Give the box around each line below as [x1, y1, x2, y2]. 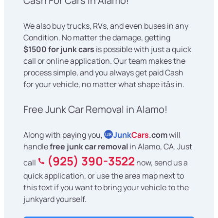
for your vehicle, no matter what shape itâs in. [23, 79, 184, 90]
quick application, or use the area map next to [23, 170, 184, 182]
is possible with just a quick [94, 44, 191, 55]
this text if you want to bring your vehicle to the [23, 182, 189, 193]
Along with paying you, [23, 129, 104, 141]
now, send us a [135, 157, 188, 168]
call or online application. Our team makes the [23, 55, 185, 67]
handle [23, 141, 50, 152]
